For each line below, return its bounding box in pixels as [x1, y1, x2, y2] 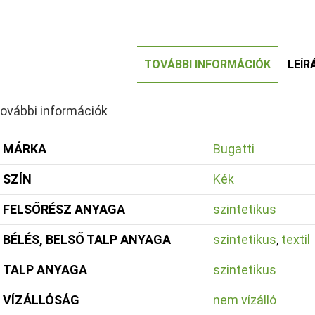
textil [281, 232, 310, 247]
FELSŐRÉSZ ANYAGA [2, 202, 125, 217]
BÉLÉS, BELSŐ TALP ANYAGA [2, 232, 171, 247]
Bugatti [212, 141, 255, 156]
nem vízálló [212, 292, 276, 307]
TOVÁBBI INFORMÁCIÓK [143, 58, 271, 71]
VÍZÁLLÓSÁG [2, 292, 79, 307]
